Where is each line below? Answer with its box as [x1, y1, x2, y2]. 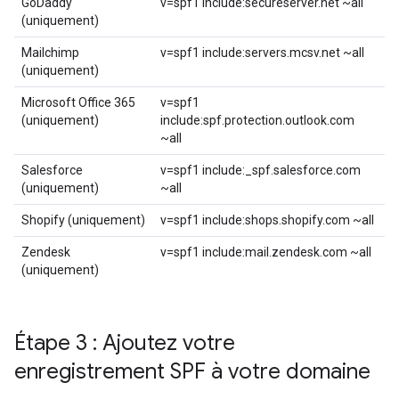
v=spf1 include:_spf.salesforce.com [160, 163, 361, 178]
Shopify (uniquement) [21, 213, 145, 228]
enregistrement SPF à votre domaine [14, 358, 370, 386]
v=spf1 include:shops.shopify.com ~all [160, 213, 374, 228]
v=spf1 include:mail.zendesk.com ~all [160, 245, 371, 260]
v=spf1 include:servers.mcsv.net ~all [160, 45, 364, 61]
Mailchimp [21, 45, 79, 61]
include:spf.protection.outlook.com [160, 113, 354, 128]
